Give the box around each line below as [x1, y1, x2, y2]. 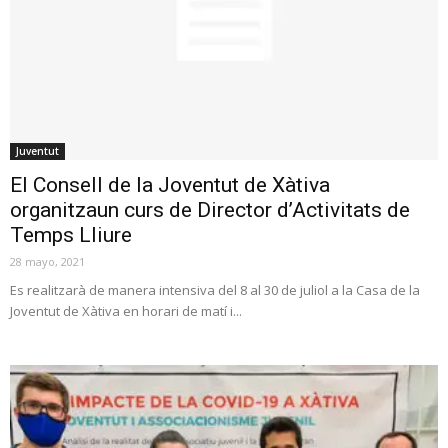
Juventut [16, 143, 59, 158]
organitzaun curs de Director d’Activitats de [10, 197, 410, 222]
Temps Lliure [10, 222, 132, 247]
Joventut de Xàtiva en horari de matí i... [10, 301, 242, 320]
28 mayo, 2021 [10, 253, 85, 269]
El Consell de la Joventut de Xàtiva [10, 172, 330, 197]
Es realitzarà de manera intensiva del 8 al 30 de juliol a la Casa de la [10, 280, 420, 299]
